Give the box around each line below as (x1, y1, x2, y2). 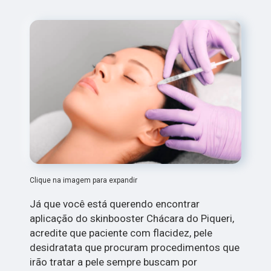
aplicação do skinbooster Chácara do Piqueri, (30, 212, 235, 224)
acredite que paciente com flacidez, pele (30, 226, 213, 239)
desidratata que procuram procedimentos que (30, 241, 240, 253)
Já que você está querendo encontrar (30, 197, 200, 210)
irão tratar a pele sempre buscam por (30, 255, 198, 268)
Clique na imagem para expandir (30, 175, 138, 184)
